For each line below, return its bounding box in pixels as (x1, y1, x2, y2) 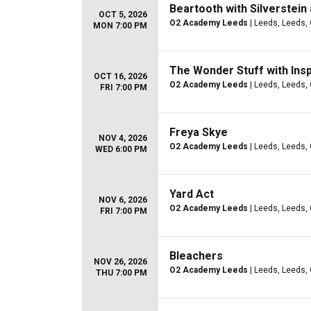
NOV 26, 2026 (94, 257, 147, 267)
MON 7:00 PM (93, 21, 147, 31)
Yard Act (169, 187, 214, 201)
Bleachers (169, 249, 223, 262)
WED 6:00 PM (95, 144, 147, 154)
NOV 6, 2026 (99, 195, 147, 205)
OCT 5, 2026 (99, 10, 147, 19)
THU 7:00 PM (96, 268, 147, 278)
